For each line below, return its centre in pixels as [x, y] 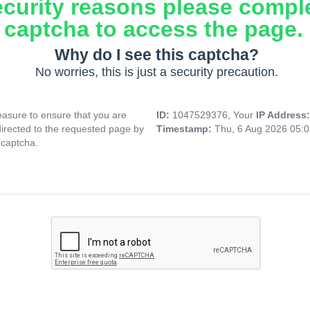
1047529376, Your [214, 115]
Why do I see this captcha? [156, 55]
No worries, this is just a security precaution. [156, 72]
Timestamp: [185, 129]
